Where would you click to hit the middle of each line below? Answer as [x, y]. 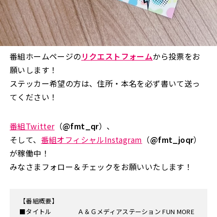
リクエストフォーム [117, 56]
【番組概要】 [39, 201]
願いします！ [34, 70]
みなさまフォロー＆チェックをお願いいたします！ [101, 166]
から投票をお [177, 56]
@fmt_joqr [172, 139]
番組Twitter [32, 126]
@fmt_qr [81, 126]
